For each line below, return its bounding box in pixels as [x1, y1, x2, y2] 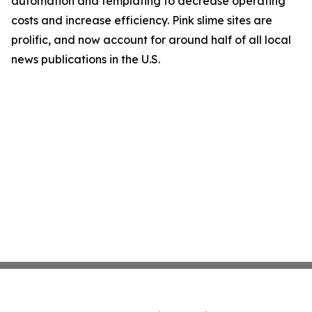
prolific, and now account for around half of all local [11, 33, 291, 47]
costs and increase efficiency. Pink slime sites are [11, 13, 272, 27]
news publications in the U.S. [11, 52, 160, 66]
